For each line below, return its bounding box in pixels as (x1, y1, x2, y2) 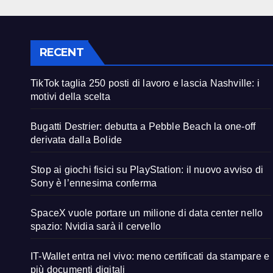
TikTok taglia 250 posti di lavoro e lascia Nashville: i (30, 78, 260, 89)
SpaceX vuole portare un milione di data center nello (30, 208, 263, 219)
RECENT (40, 46, 83, 60)
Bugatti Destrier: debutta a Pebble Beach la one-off (30, 121, 256, 132)
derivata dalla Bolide (30, 135, 122, 146)
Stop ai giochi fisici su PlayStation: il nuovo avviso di (30, 165, 264, 175)
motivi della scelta (30, 91, 110, 102)
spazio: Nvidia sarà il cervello (30, 221, 161, 232)
